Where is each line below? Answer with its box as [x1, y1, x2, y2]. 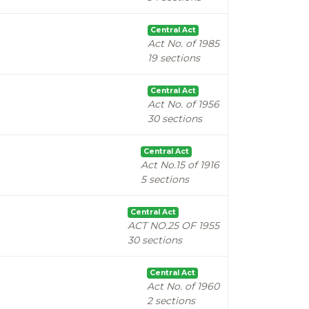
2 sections [147, 295, 195, 307]
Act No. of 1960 [147, 280, 219, 292]
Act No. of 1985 [148, 37, 219, 50]
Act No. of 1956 [148, 98, 219, 110]
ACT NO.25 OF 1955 [128, 219, 219, 232]
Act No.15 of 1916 [141, 159, 219, 171]
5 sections [141, 173, 189, 186]
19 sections [148, 52, 200, 64]
